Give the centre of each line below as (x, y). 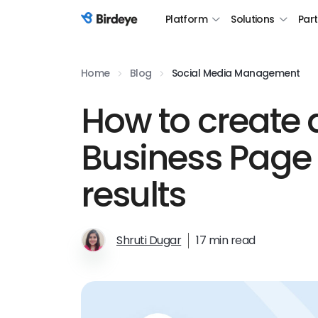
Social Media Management (236, 73)
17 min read (226, 240)
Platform (186, 19)
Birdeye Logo (116, 27)
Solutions (253, 19)
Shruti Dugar (149, 240)
